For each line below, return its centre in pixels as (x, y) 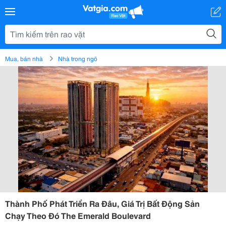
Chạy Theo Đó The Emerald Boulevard (78, 215)
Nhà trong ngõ (78, 58)
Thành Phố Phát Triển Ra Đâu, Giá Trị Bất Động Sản (102, 203)
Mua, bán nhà (24, 58)
